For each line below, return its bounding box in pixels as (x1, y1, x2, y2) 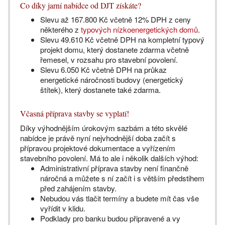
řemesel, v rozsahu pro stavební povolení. (40, 54, 178, 65)
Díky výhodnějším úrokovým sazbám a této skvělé (20, 123, 187, 133)
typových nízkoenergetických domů (79, 24, 198, 35)
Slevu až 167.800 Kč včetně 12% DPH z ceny (40, 14, 191, 25)
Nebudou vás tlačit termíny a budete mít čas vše (40, 193, 199, 203)
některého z (40, 24, 79, 35)
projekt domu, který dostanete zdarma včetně (40, 44, 189, 55)
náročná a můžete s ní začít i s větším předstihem (40, 173, 204, 183)
